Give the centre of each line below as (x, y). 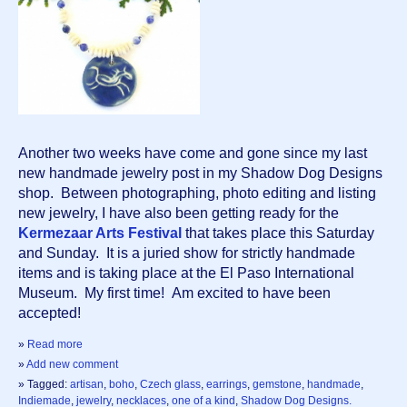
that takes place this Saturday (278, 233)
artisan (87, 385)
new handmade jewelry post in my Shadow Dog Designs (200, 174)
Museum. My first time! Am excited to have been (174, 293)
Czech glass (170, 385)
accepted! (53, 313)
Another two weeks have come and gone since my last (193, 154)
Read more (55, 345)
